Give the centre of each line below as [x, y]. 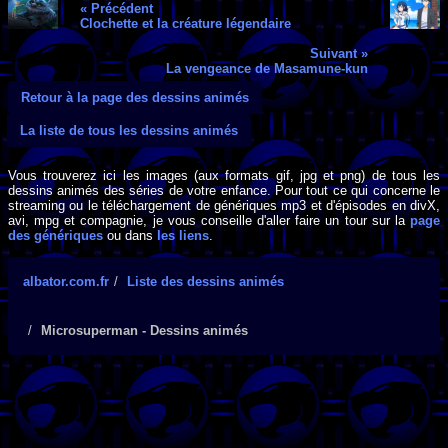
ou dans [130, 236]
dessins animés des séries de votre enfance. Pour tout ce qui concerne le [224, 191]
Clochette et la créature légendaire [185, 23]
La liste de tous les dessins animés [129, 130]
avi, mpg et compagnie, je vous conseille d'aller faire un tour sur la [209, 221]
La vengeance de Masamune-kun [267, 68]
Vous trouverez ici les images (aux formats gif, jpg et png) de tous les [224, 176]
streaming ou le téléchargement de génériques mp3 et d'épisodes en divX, [224, 206]
